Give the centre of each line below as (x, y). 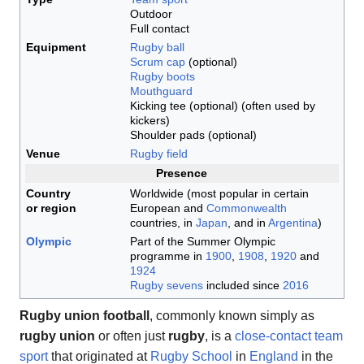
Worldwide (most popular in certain (219, 193)
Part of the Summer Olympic (202, 241)
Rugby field (158, 153)
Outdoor (151, 13)
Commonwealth (246, 208)
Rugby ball (157, 47)
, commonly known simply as (232, 315)
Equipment (56, 47)
